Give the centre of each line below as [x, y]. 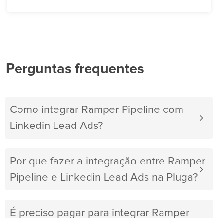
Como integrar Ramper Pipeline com [97, 110]
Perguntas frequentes [75, 69]
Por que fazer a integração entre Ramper [108, 162]
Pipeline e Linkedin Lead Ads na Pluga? [104, 178]
